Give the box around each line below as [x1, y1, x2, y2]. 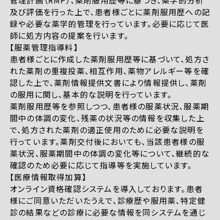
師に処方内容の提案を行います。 [10, 29, 129, 42]
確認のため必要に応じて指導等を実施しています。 [10, 159, 192, 171]
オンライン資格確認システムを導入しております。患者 [10, 183, 203, 195]
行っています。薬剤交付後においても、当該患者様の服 [10, 136, 205, 148]
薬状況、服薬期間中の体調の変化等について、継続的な [10, 147, 210, 160]
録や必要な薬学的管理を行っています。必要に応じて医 [10, 18, 210, 30]
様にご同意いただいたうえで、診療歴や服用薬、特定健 [10, 194, 206, 207]
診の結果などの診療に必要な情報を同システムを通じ [10, 206, 206, 219]
